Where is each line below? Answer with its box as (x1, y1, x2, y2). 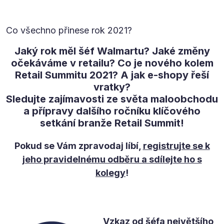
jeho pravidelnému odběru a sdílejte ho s (22, 153, 202, 164)
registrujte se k (142, 140, 210, 151)
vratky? (93, 80, 130, 93)
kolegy (95, 167, 125, 178)
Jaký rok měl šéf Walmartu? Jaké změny (14, 44, 210, 57)
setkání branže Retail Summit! (40, 116, 184, 129)
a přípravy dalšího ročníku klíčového (23, 104, 200, 117)
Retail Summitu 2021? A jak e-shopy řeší (15, 68, 209, 81)
